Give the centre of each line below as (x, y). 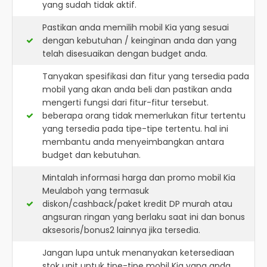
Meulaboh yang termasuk (96, 191)
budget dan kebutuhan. (91, 155)
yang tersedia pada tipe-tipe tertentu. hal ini (135, 129)
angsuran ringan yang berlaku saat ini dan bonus (144, 217)
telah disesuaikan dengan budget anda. (125, 54)
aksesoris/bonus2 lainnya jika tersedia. (121, 230)
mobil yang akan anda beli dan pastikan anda (137, 89)
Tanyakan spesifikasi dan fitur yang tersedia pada (146, 76)
